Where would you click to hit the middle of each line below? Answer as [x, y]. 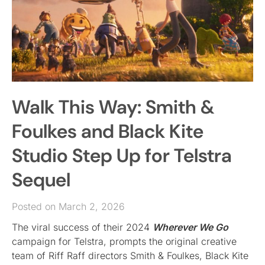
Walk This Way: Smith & [113, 107]
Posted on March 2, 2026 [68, 206]
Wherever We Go [190, 227]
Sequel [41, 180]
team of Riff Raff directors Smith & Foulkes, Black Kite [130, 255]
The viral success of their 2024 [82, 227]
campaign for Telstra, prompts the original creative [124, 241]
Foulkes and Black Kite [108, 131]
